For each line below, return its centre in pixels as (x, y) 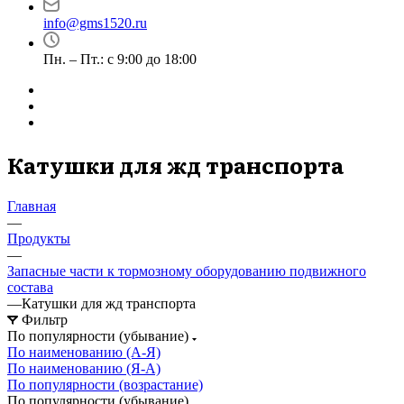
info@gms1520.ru (95, 23)
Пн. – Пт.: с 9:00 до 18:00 (120, 59)
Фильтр (45, 319)
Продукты (39, 238)
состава (30, 287)
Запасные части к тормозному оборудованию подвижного (187, 271)
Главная (32, 206)
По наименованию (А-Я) (84, 352)
